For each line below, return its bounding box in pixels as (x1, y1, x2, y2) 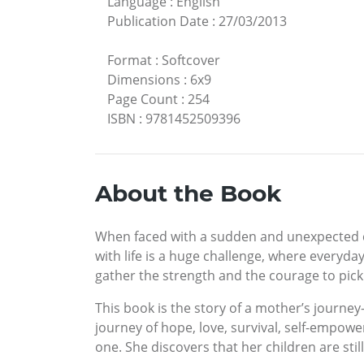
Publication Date (107, 12, 209, 31)
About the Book (95, 180, 281, 208)
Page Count (107, 90, 178, 109)
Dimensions (107, 71, 180, 89)
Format (107, 51, 152, 70)
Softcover (162, 51, 220, 70)
